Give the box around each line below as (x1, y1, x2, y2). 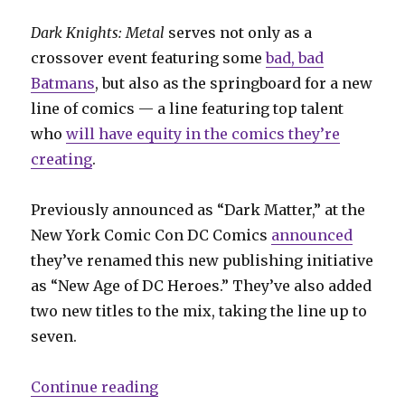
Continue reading (31, 377, 159, 396)
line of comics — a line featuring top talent (31, 99, 344, 118)
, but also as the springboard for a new (95, 73, 373, 92)
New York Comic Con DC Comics (31, 225, 272, 244)
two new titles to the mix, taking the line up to (31, 301, 368, 320)
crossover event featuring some (31, 48, 267, 67)
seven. (31, 326, 78, 345)
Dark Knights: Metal (31, 23, 165, 42)
